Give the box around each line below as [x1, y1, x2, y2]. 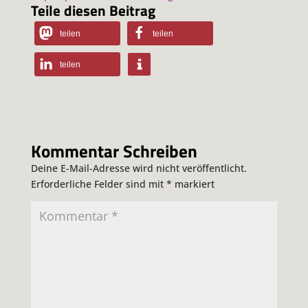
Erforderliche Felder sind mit [30, 177, 166, 190]
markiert [171, 177, 214, 190]
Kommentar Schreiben [30, 137, 197, 164]
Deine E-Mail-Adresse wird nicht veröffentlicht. [30, 161, 247, 175]
